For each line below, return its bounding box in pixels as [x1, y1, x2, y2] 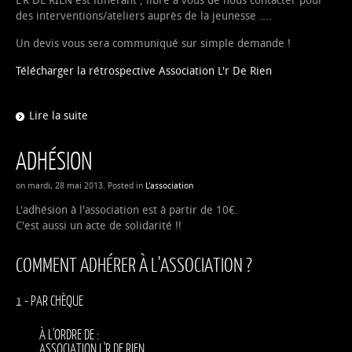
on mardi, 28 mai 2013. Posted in [16, 180, 145, 191]
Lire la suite [29, 108, 88, 123]
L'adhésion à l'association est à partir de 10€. [16, 203, 238, 217]
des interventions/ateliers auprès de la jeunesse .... [16, 9, 272, 23]
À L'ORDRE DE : [39, 325, 99, 343]
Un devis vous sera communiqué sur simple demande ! [16, 36, 291, 50]
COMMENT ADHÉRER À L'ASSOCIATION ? [16, 251, 252, 276]
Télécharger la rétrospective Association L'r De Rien [16, 64, 272, 78]
